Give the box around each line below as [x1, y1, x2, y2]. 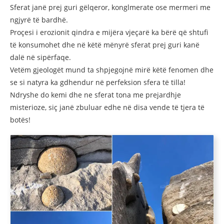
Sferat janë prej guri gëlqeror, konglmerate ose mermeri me [10, 2, 210, 12]
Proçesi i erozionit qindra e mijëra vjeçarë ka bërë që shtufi [10, 27, 208, 37]
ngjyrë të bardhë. [10, 14, 68, 24]
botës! [10, 114, 30, 124]
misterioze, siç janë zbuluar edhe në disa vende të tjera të [10, 102, 204, 112]
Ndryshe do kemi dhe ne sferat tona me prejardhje [10, 89, 181, 99]
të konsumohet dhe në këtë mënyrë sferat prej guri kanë [10, 39, 199, 49]
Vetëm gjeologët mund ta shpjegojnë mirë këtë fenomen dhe [10, 64, 213, 74]
